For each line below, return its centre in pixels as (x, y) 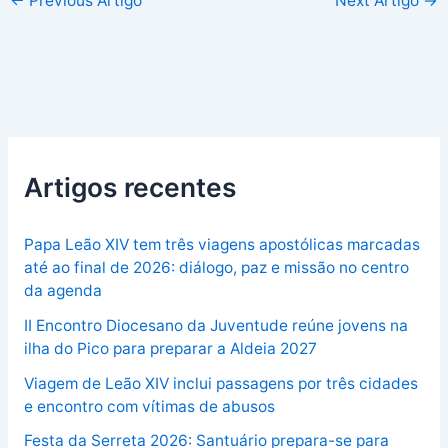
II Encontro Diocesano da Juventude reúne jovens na (215, 325)
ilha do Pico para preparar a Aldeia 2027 (170, 348)
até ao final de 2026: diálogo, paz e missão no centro (216, 268)
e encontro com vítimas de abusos (149, 406)
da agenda (62, 291)
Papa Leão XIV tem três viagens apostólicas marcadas (221, 245)
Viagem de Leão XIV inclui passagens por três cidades (220, 383)
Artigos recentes (129, 186)
